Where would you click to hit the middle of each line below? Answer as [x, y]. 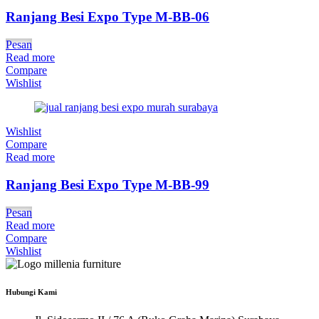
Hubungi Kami [31, 292]
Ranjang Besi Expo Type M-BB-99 [108, 184]
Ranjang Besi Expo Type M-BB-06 [108, 17]
